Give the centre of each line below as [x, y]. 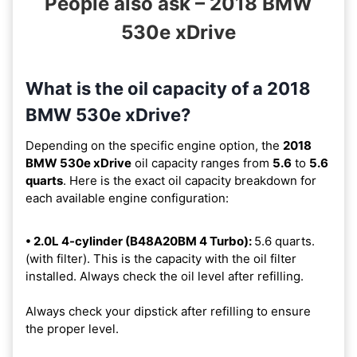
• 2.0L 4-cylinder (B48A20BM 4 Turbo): [140, 241]
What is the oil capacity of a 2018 [168, 88]
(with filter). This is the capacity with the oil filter [161, 258]
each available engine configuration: [127, 198]
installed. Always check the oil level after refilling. [165, 276]
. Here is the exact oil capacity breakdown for [190, 180]
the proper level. [72, 328]
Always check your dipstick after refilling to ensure [168, 311]
